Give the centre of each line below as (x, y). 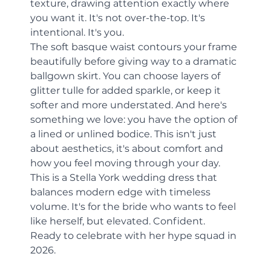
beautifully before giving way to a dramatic (135, 61)
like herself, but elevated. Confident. (119, 221)
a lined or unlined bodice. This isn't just (125, 134)
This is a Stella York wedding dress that (125, 177)
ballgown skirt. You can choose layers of (127, 76)
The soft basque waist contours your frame (135, 47)
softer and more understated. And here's (130, 105)
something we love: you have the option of (135, 119)
